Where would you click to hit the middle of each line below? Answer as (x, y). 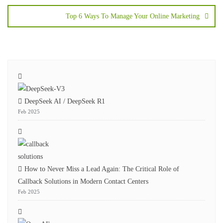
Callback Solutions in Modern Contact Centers (83, 181)
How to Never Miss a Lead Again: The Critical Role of (102, 169)
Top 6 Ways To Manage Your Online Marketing (133, 16)
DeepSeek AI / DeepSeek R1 (65, 101)
